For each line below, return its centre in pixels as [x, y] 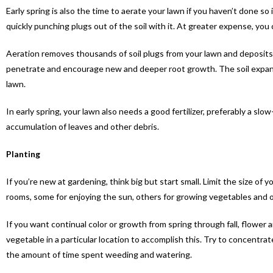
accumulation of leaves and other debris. [83, 127]
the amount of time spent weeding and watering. [99, 255]
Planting [23, 154]
